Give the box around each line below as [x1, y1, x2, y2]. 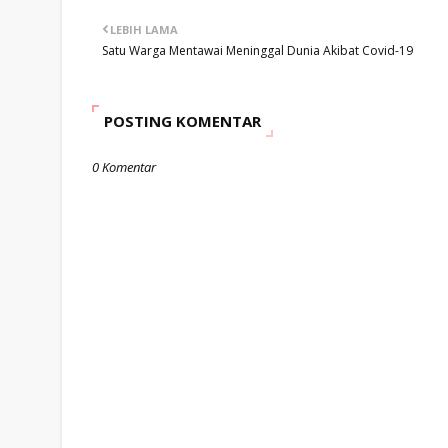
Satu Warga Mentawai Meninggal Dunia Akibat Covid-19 [102, 42, 413, 59]
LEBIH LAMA [110, 22, 178, 37]
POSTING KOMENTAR [104, 111, 261, 131]
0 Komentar [92, 158, 156, 176]
